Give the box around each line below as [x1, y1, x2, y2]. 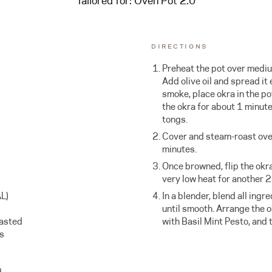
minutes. [162, 143, 197, 156]
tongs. [162, 113, 188, 126]
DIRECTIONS [151, 40, 208, 52]
